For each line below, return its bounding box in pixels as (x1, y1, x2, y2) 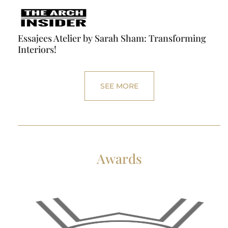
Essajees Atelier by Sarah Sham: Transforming (18, 32, 206, 45)
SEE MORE (100, 81, 138, 91)
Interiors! (18, 43, 56, 56)
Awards (96, 150, 142, 168)
